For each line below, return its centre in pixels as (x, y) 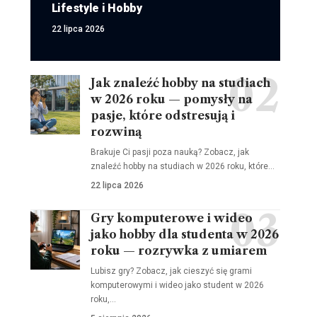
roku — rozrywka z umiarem (178, 250)
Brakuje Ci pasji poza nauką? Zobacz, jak (169, 152)
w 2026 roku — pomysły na (171, 99)
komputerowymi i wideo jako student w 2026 (177, 285)
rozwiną (116, 131)
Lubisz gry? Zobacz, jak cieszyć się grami (171, 271)
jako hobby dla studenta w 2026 (184, 234)
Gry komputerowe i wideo (171, 218)
